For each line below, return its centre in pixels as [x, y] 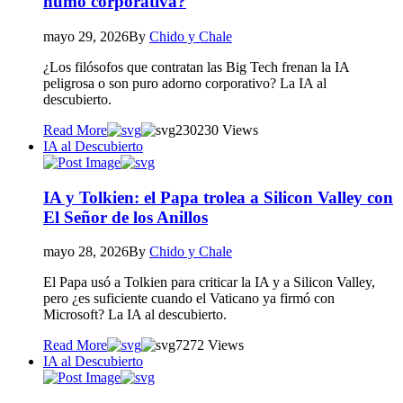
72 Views [217, 345]
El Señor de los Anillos [125, 217]
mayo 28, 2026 [86, 252]
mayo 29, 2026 [86, 36]
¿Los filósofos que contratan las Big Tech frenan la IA [196, 67]
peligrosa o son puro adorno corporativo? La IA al [185, 83]
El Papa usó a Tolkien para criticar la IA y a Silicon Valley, [209, 282]
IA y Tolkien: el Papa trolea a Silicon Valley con [218, 197]
